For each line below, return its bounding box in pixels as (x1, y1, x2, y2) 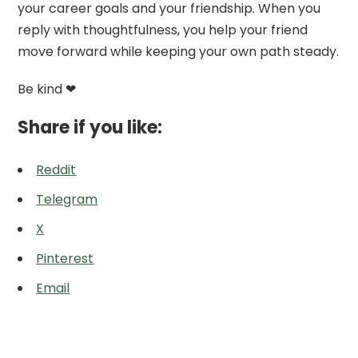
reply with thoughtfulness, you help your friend (18, 20, 308, 39)
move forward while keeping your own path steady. (18, 42, 340, 61)
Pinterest (36, 249, 94, 268)
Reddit (36, 160, 77, 179)
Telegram (36, 189, 98, 209)
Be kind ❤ (18, 79, 77, 98)
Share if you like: (18, 114, 163, 140)
